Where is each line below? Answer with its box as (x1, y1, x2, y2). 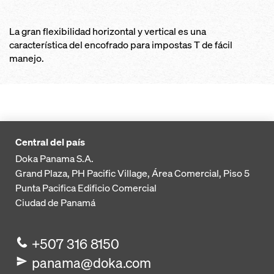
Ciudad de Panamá (15, 196, 95, 210)
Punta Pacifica (15, 181, 76, 195)
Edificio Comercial (78, 181, 157, 195)
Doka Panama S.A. (15, 152, 94, 166)
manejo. (9, 52, 44, 65)
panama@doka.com (32, 254, 152, 272)
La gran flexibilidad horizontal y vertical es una (9, 25, 206, 39)
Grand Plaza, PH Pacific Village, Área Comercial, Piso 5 (15, 166, 250, 180)
